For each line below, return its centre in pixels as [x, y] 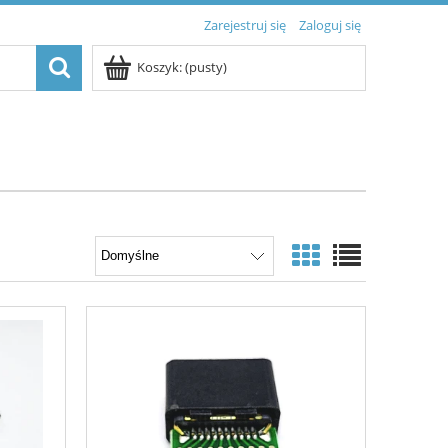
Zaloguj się [330, 25]
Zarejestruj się [245, 25]
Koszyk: [159, 67]
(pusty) [206, 67]
